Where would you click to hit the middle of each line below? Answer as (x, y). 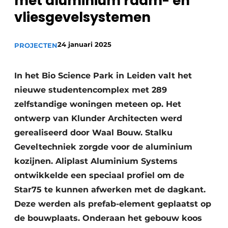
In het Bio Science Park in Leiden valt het (103, 76)
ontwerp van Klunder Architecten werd (98, 118)
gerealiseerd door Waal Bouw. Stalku (93, 133)
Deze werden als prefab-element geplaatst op (113, 204)
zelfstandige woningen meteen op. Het (98, 104)
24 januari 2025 (84, 44)
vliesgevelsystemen (82, 17)
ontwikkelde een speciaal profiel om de (99, 175)
